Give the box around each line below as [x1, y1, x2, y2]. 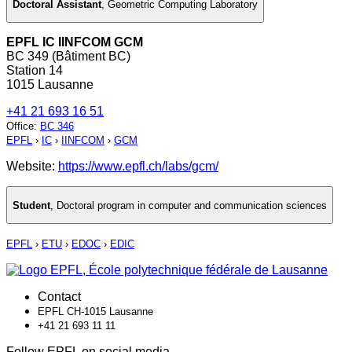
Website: [6, 159, 58, 174]
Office [6, 120, 34, 133]
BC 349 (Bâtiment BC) [6, 49, 130, 64]
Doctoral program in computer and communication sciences [57, 199, 327, 211]
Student [13, 199, 50, 211]
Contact [38, 290, 81, 304]
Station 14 [6, 64, 63, 78]
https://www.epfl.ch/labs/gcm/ [58, 159, 218, 174]
